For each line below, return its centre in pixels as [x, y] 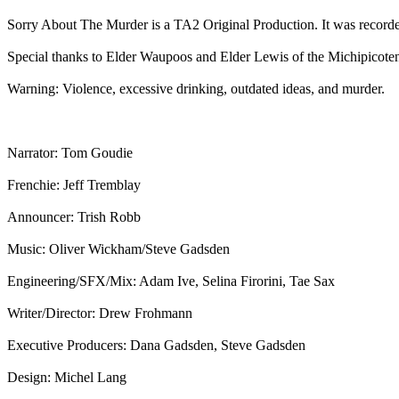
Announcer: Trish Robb [74, 216]
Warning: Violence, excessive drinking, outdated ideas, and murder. [196, 88]
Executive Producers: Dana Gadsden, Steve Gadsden [156, 345]
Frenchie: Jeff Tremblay [74, 184]
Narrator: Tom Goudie [70, 152]
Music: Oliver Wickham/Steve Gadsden [118, 248]
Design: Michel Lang [67, 377]
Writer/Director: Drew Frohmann [100, 313]
